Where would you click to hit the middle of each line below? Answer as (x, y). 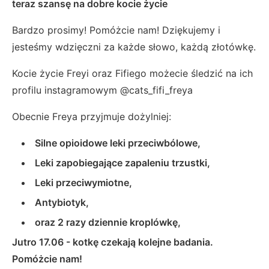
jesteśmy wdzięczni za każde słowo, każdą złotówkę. (134, 47)
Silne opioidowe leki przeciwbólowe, (119, 143)
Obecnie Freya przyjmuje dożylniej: (92, 117)
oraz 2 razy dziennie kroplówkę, (108, 222)
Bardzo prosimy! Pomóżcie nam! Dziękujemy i (116, 30)
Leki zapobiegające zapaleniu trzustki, (122, 163)
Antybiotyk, (62, 203)
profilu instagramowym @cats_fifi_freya (102, 90)
